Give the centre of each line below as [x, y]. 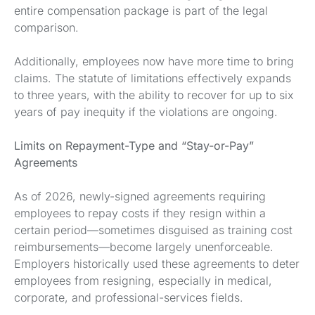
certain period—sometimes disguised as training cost [153, 230]
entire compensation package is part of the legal [141, 11]
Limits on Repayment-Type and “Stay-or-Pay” [134, 146]
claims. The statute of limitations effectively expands [153, 78]
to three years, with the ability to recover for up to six [154, 95]
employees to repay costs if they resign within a [140, 213]
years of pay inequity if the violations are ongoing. [146, 112]
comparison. [46, 27]
